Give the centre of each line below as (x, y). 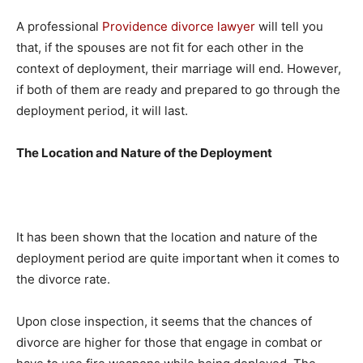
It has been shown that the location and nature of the (167, 237)
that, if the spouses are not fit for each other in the (160, 47)
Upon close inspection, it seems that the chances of (164, 321)
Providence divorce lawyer (179, 26)
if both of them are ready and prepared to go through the (178, 90)
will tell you (289, 26)
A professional (59, 26)
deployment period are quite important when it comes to (178, 258)
